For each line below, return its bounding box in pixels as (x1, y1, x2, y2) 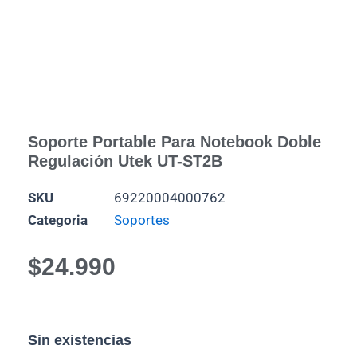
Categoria (28, 212, 88, 228)
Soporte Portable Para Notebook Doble (28, 133, 321, 151)
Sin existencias (28, 331, 131, 348)
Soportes (114, 212, 170, 228)
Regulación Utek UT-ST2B (28, 152, 222, 170)
